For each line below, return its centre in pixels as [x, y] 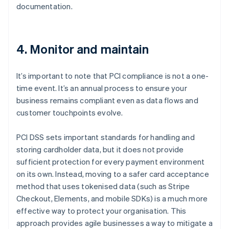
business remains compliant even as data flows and [107, 100]
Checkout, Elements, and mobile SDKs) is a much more [112, 199]
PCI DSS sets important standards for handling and [106, 137]
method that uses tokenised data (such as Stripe [103, 186]
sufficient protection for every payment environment [111, 162]
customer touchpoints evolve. [70, 113]
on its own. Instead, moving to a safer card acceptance [113, 174]
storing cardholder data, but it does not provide [100, 150]
